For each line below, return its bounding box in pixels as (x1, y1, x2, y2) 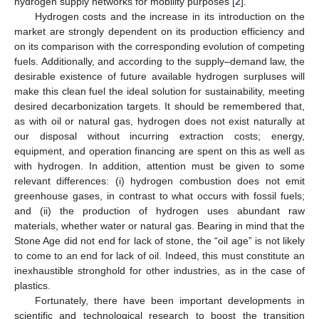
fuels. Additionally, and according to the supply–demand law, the (14, 55, 305, 67)
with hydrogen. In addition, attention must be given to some (14, 159, 305, 172)
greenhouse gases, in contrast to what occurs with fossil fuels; (14, 189, 305, 202)
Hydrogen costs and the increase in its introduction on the (34, 10, 305, 22)
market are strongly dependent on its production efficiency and (14, 25, 305, 37)
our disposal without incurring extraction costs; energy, (14, 130, 305, 142)
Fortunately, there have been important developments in (34, 294, 305, 306)
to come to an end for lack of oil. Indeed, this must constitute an (14, 249, 305, 261)
